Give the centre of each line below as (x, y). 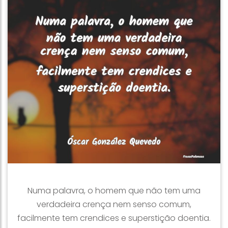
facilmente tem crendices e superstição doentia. (114, 218)
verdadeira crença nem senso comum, (114, 204)
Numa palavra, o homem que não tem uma (114, 191)
